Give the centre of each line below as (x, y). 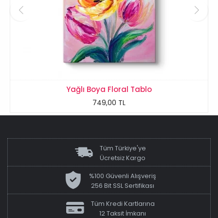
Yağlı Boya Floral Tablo (109, 90)
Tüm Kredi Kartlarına (123, 204)
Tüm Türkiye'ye (123, 148)
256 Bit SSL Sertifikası (123, 186)
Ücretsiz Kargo (123, 158)
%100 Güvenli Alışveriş (123, 176)
